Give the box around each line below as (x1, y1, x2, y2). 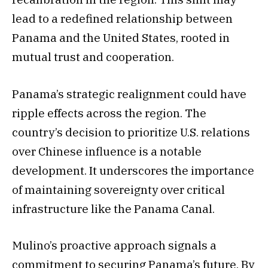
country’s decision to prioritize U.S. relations (12, 124, 250, 139)
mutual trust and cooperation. (12, 50, 174, 65)
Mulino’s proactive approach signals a (12, 237, 217, 252)
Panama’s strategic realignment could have (12, 86, 246, 101)
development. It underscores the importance (12, 163, 254, 178)
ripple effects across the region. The (12, 105, 206, 120)
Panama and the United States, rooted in (12, 31, 230, 45)
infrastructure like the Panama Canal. (12, 201, 215, 216)
